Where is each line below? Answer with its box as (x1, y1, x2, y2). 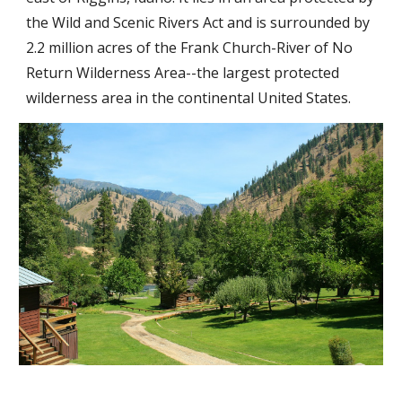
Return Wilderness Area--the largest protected (26, 63, 340, 83)
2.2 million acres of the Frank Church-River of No (26, 38, 354, 57)
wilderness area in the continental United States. (26, 88, 352, 108)
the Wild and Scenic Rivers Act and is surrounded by (26, 13, 371, 32)
